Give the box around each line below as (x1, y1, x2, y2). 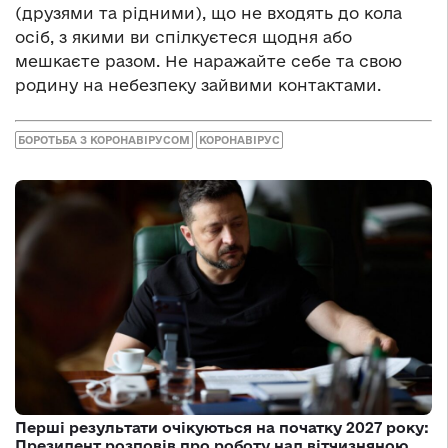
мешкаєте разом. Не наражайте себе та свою (15, 51, 402, 70)
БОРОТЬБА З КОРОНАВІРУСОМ (18, 134, 190, 146)
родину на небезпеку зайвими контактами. (15, 75, 381, 94)
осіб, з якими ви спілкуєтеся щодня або (15, 27, 352, 46)
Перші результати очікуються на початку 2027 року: (15, 418, 429, 436)
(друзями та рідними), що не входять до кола (15, 3, 402, 22)
